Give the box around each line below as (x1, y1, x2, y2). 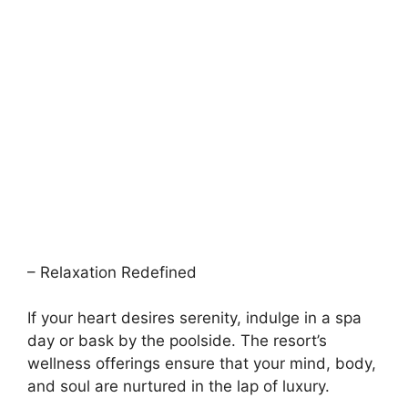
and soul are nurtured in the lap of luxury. (27, 377, 330, 395)
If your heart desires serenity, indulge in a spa (27, 309, 362, 327)
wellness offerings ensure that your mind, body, (27, 354, 376, 372)
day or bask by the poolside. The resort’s (27, 331, 327, 350)
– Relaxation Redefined (27, 262, 197, 281)
